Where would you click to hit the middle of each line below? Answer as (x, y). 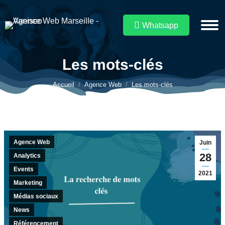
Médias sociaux (36, 196)
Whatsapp (160, 25)
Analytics (27, 156)
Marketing (28, 183)
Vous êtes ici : (113, 73)
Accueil (63, 85)
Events (24, 169)
